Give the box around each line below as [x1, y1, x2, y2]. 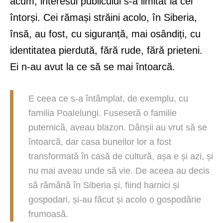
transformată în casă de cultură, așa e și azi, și [28, 151, 213, 162]
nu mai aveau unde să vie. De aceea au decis [28, 166, 210, 176]
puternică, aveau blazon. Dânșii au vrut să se [28, 122, 207, 133]
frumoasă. [28, 209, 68, 220]
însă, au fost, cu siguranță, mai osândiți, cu [10, 28, 201, 40]
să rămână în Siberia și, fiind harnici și [28, 180, 179, 191]
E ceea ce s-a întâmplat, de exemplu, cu [28, 94, 188, 104]
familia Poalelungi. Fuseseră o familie [28, 108, 177, 118]
